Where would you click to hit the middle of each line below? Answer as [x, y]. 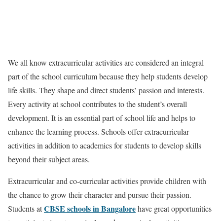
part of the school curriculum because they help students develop [108, 76]
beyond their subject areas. [49, 159]
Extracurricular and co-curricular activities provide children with [107, 181]
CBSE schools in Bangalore [90, 208]
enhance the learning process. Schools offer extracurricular [98, 131]
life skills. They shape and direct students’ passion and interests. [106, 90]
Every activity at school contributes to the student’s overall [97, 104]
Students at [26, 208]
